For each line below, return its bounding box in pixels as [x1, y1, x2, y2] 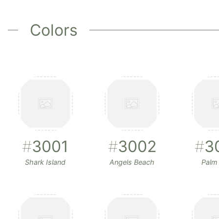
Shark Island [25, 157, 66, 166]
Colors [29, 20, 78, 40]
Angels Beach [109, 157, 155, 166]
